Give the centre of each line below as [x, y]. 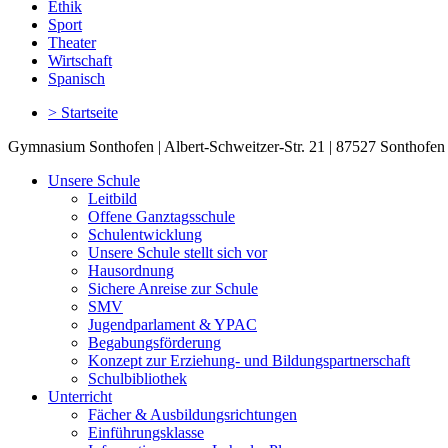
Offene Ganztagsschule [161, 217]
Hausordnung [131, 271]
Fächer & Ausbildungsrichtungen [192, 415]
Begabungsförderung [154, 343]
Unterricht [80, 397]
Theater [72, 43]
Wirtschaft [80, 61]
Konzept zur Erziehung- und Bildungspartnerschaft [249, 361]
